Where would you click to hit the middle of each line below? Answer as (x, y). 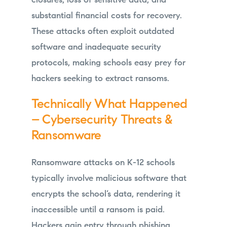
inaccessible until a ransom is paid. (98, 210)
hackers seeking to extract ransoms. (100, 79)
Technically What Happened (109, 105)
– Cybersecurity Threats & (102, 121)
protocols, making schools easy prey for (108, 63)
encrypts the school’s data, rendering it (106, 194)
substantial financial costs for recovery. (106, 16)
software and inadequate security (96, 48)
